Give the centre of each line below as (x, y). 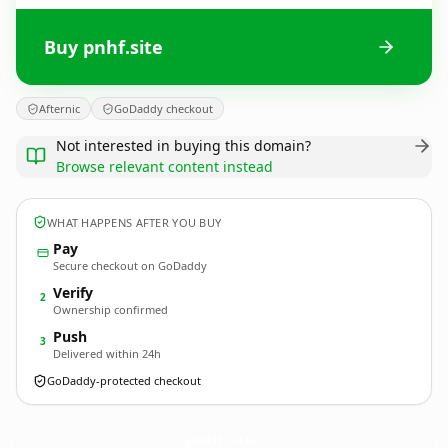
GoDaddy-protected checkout (124, 380)
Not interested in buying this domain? (183, 145)
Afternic (59, 108)
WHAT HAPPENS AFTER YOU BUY (134, 222)
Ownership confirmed (110, 309)
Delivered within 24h (107, 353)
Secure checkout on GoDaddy (130, 265)
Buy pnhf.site (103, 46)
